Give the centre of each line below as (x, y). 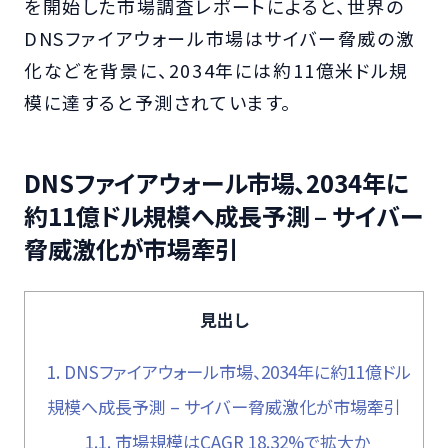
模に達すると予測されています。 (158, 101)
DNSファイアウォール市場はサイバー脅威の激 (220, 37)
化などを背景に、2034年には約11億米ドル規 (216, 69)
